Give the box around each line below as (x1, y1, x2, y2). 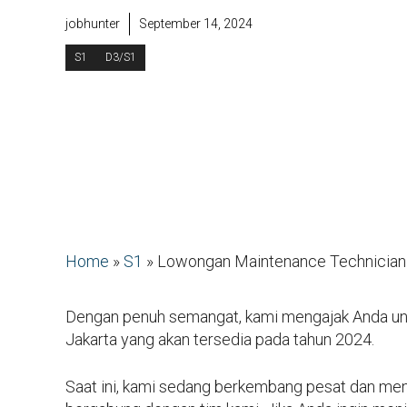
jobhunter (65, 16, 120, 32)
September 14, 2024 (139, 16, 253, 32)
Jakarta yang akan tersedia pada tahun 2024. (65, 329, 374, 349)
